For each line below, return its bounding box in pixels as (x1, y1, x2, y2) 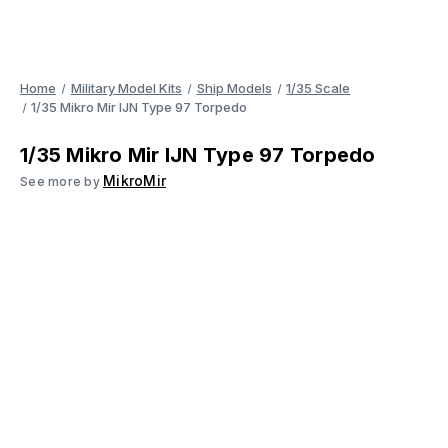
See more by (20, 174, 103, 189)
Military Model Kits (70, 80, 182, 96)
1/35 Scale (286, 80, 351, 96)
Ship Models (196, 80, 272, 96)
